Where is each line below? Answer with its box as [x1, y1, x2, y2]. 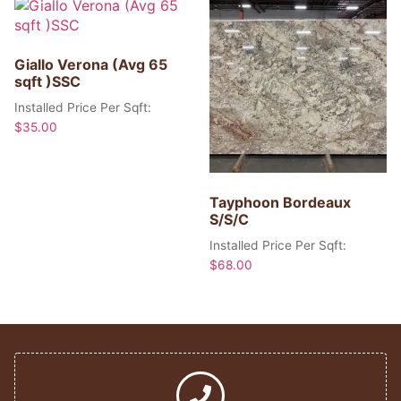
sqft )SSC [14, 73, 81, 91]
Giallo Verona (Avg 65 [14, 55, 167, 74]
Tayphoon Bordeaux [209, 193, 351, 212]
